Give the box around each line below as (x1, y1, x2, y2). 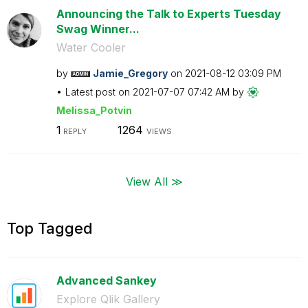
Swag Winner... (56, 21, 140, 36)
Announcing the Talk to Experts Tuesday (56, 6, 281, 21)
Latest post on (65, 85, 133, 98)
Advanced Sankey (56, 273, 157, 287)
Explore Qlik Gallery (56, 291, 160, 306)
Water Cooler (56, 40, 126, 54)
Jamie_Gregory (92, 67, 168, 79)
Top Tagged (7, 219, 93, 237)
